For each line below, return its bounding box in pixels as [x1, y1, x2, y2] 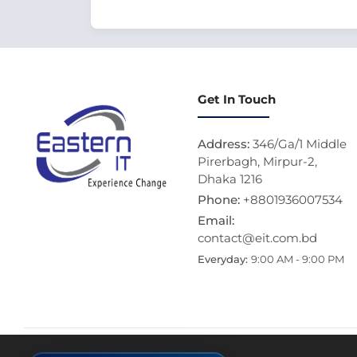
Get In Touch [198, 92, 276, 107]
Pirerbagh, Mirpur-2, [198, 154, 317, 169]
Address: [198, 136, 253, 151]
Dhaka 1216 [198, 171, 262, 186]
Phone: [198, 192, 243, 207]
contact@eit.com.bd [198, 230, 317, 245]
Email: [198, 213, 234, 228]
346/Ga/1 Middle [253, 136, 347, 151]
